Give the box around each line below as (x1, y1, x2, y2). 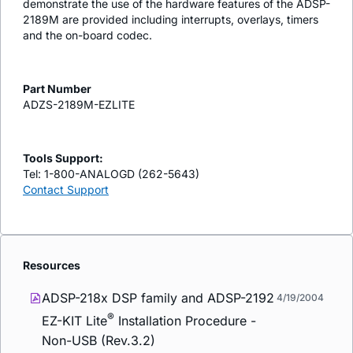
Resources (23, 258, 80, 272)
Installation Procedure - (114, 313, 256, 329)
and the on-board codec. (23, 28, 152, 42)
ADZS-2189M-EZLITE (23, 97, 135, 111)
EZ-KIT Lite (42, 313, 107, 329)
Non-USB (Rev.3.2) (42, 332, 155, 348)
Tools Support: (23, 150, 103, 165)
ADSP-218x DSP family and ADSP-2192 (42, 290, 274, 307)
